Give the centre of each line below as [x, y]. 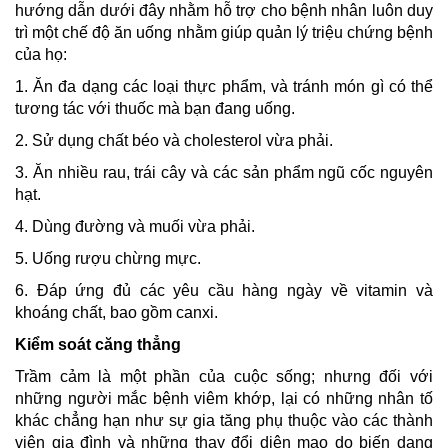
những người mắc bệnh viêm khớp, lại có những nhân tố [224, 398]
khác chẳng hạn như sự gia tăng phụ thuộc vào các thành [224, 420]
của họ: [41, 54]
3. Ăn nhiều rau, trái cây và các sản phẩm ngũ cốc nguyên [224, 172]
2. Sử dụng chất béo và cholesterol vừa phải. [174, 140]
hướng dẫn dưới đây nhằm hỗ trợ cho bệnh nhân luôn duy [224, 10]
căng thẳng [138, 344]
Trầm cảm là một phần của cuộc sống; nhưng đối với [224, 376]
